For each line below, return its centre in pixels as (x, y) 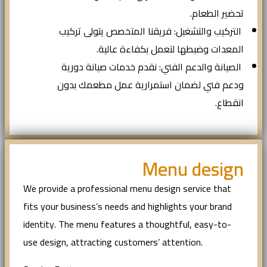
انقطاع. (229, 103)
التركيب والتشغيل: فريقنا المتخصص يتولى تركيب (151, 31)
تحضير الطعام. (217, 13)
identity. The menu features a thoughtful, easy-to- (127, 224)
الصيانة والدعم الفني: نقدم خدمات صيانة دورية (153, 67)
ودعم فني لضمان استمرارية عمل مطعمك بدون (150, 85)
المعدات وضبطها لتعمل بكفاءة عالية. (170, 49)
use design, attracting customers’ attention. (113, 242)
